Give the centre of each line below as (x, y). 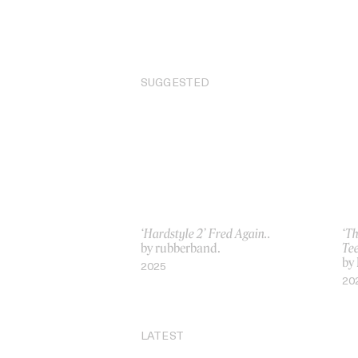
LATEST (162, 337)
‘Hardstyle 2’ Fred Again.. (207, 234)
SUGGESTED (175, 83)
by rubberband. (181, 249)
